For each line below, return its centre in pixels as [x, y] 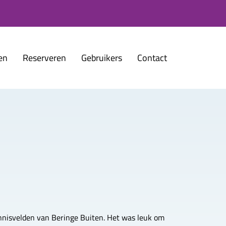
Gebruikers [102, 58]
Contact [152, 58]
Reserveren [44, 58]
